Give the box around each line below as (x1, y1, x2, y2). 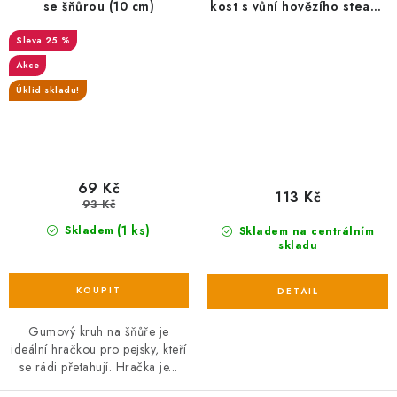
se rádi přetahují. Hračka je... (19, 358, 178, 377)
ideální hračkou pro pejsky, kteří (11, 340, 187, 359)
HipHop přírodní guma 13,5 (211, 16, 385, 35)
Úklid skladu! (16, 82, 80, 97)
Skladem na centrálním (235, 223, 375, 240)
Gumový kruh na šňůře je (28, 323, 169, 341)
